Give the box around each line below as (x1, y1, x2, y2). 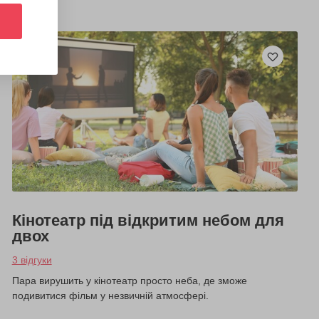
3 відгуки (11, 254, 52, 266)
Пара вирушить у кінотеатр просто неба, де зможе (11, 275, 247, 287)
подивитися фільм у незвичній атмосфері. (11, 290, 209, 302)
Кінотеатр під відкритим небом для (11, 211, 284, 230)
